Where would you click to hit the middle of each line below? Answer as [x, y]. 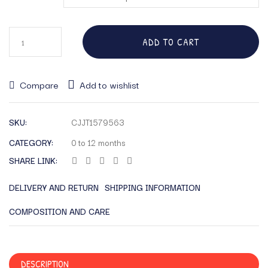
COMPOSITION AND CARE [60, 211]
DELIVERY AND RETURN [54, 188]
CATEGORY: [31, 143]
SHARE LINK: [33, 161]
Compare [39, 85]
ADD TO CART [170, 42]
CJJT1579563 [98, 122]
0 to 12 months [98, 143]
